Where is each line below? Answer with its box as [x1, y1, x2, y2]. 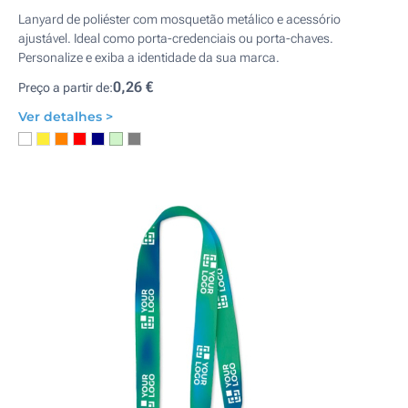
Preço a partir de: [18, 80, 113, 95]
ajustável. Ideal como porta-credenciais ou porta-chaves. [18, 31, 333, 46]
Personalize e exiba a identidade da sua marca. [18, 50, 280, 65]
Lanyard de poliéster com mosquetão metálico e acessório [18, 12, 341, 26]
